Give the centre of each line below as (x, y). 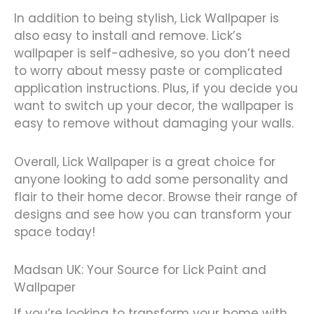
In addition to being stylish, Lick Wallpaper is (146, 18)
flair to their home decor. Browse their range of (156, 197)
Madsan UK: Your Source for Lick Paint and (140, 270)
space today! (55, 232)
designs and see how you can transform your (153, 214)
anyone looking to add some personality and (151, 179)
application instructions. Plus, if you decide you (156, 88)
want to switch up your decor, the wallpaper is (154, 105)
